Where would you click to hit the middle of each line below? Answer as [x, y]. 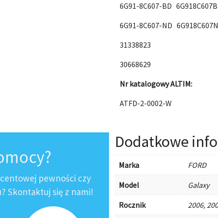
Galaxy [199, 185]
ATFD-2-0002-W [146, 103]
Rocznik [132, 205]
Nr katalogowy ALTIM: [156, 84]
